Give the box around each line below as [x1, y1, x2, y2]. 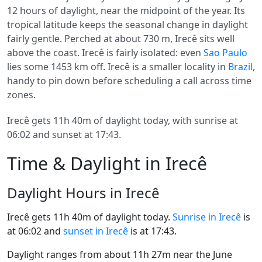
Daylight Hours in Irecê [7, 183, 160, 202]
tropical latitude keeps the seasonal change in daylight [7, 18, 248, 31]
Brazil [228, 60, 253, 73]
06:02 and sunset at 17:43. [7, 128, 121, 141]
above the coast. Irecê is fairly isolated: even [7, 46, 204, 59]
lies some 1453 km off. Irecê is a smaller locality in [7, 60, 228, 73]
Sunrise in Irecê [173, 211, 241, 223]
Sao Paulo [204, 46, 247, 59]
